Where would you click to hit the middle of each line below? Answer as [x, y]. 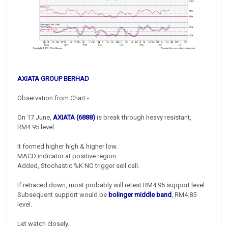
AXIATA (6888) [74, 117]
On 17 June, [35, 117]
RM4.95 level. [37, 127]
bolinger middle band [140, 194]
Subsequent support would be [63, 194]
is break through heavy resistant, [144, 117]
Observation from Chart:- [53, 98]
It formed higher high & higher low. [68, 146]
